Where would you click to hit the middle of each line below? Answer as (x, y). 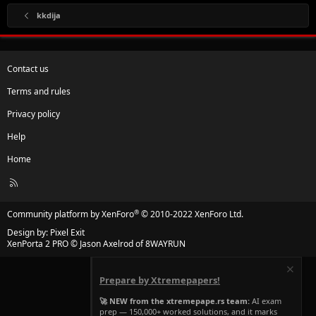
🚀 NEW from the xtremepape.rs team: (175, 300)
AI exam (266, 300)
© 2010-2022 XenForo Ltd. (192, 214)
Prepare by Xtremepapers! (160, 280)
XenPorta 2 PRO (38, 244)
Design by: (29, 233)
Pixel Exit (67, 233)
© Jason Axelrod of (107, 244)
